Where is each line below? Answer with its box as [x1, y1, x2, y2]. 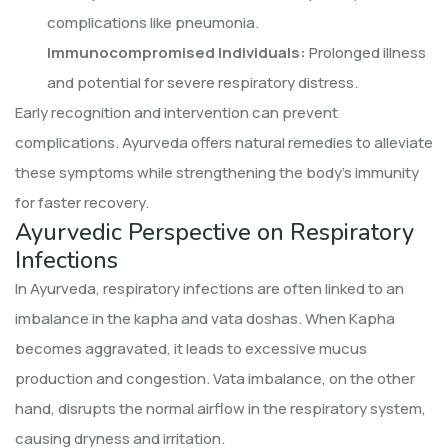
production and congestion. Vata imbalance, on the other [15, 367, 415, 389]
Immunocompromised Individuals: [47, 41, 306, 63]
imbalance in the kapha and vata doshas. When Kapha [15, 307, 395, 329]
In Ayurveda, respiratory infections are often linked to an [15, 277, 404, 299]
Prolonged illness [306, 41, 426, 63]
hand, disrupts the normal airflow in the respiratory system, [15, 397, 426, 419]
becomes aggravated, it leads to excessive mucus [15, 337, 367, 359]
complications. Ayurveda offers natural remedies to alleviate [15, 131, 433, 153]
